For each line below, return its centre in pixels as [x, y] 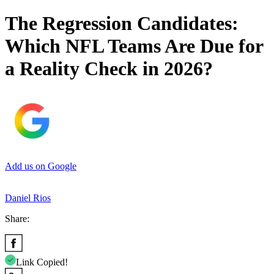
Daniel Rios [28, 198]
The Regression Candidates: [122, 24]
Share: [17, 218]
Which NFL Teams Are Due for [134, 46]
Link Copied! [42, 262]
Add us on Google [41, 166]
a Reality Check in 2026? [109, 69]
